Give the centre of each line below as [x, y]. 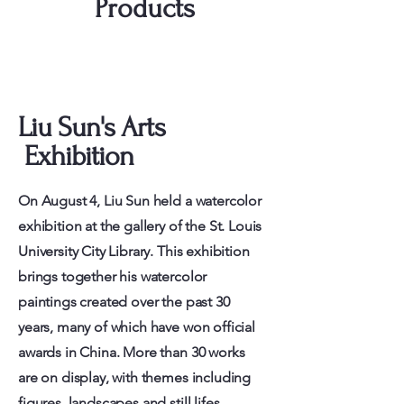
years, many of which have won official [137, 327]
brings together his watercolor [113, 276]
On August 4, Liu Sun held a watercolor [140, 201]
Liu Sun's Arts [92, 128]
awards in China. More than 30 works [132, 352]
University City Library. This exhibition [134, 251]
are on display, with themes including [135, 377]
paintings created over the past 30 [124, 302]
